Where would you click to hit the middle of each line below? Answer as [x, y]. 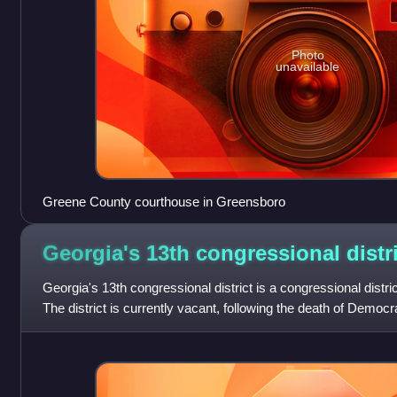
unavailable [308, 67]
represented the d [93, 328]
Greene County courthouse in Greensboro [163, 201]
